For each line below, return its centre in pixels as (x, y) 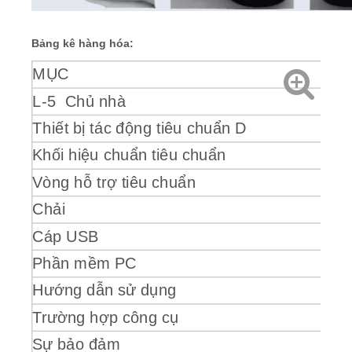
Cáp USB (65, 236)
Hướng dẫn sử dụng (104, 290)
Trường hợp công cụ (106, 317)
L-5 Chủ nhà (84, 101)
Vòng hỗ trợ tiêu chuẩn (114, 182)
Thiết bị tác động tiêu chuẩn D (139, 128)
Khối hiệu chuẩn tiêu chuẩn (129, 155)
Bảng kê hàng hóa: (82, 44)
